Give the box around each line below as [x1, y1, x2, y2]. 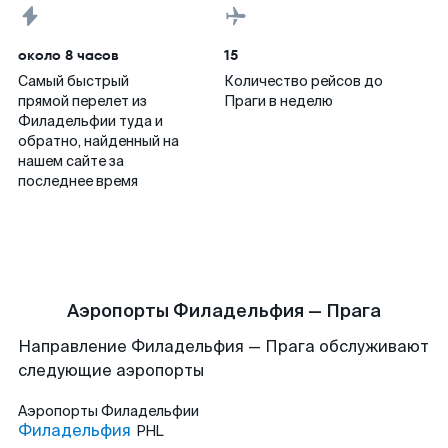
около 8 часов [18, 45, 119, 65]
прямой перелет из [18, 92, 147, 110]
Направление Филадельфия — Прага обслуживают [18, 336, 429, 357]
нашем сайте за [18, 152, 124, 170]
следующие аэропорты [18, 360, 204, 381]
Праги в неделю [224, 92, 333, 110]
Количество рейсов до [224, 72, 383, 90]
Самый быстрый [18, 72, 129, 90]
